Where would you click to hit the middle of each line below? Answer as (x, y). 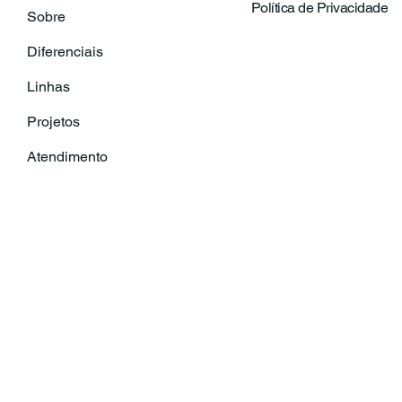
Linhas (48, 86)
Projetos (53, 121)
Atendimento (67, 156)
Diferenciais (65, 51)
